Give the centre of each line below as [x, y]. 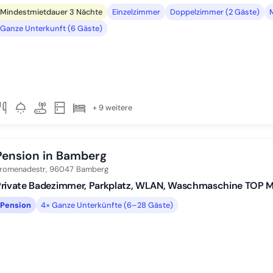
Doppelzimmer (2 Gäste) [215, 12]
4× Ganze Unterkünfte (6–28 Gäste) [107, 205]
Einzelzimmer [136, 12]
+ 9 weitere [112, 108]
